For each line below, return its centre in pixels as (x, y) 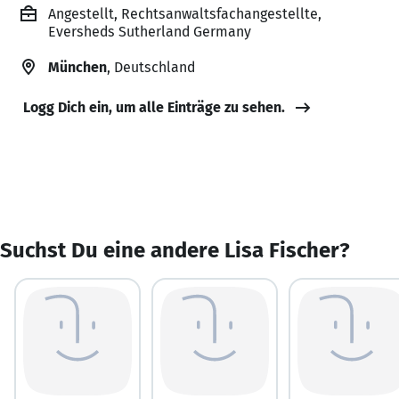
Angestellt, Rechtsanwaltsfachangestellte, (185, 13)
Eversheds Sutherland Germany (150, 31)
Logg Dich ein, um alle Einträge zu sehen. (154, 107)
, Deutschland (151, 67)
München (77, 67)
